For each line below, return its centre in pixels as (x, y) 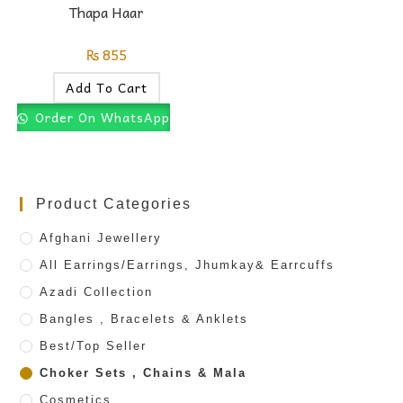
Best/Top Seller (94, 345)
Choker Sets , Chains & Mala (143, 372)
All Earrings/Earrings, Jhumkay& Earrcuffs (188, 264)
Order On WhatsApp (100, 117)
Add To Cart (106, 88)
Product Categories (114, 203)
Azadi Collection (97, 291)
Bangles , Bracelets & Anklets (144, 318)
